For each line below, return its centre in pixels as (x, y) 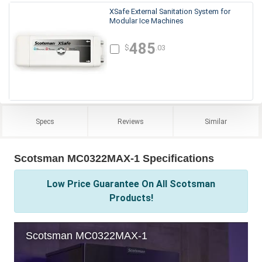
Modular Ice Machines (146, 20)
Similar (216, 121)
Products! (131, 198)
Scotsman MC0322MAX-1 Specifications (114, 158)
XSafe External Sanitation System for (170, 11)
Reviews (130, 121)
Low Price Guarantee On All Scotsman (131, 184)
